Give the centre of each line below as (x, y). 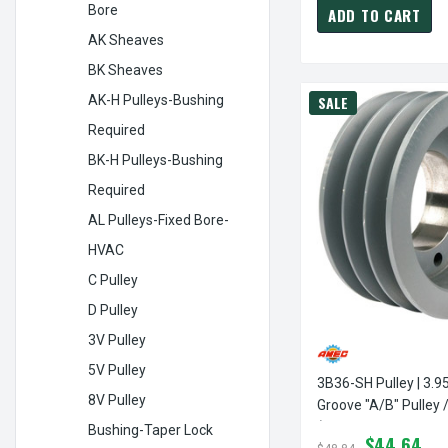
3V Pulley (117, 339)
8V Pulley (117, 399)
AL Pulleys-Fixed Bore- (158, 219)
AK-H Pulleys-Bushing (156, 99)
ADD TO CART (374, 15)
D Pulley (113, 309)
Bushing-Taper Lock (150, 429)
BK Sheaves (125, 69)
